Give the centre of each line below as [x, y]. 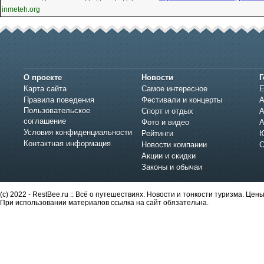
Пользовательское [57, 111]
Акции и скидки [169, 156]
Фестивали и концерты [182, 100]
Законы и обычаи [172, 167]
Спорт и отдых [167, 111]
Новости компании [174, 145]
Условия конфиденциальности [78, 133]
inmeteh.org [21, 10]
